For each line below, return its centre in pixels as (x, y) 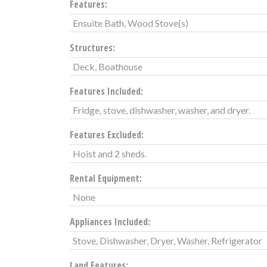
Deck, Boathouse (108, 66)
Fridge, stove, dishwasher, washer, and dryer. (162, 110)
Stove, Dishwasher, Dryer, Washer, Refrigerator (167, 240)
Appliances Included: (110, 221)
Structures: (92, 47)
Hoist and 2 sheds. (110, 153)
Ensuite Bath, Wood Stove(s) (131, 23)
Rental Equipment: (106, 178)
